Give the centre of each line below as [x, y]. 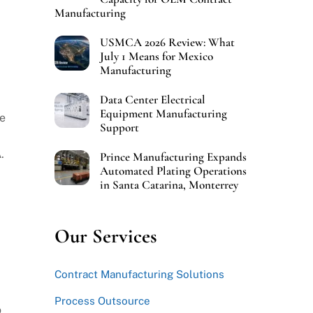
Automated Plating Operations [173, 171]
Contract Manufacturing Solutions [139, 274]
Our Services [105, 236]
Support [119, 128]
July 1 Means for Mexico [156, 56]
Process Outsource [102, 300]
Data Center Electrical [152, 100]
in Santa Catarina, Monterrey [169, 185]
